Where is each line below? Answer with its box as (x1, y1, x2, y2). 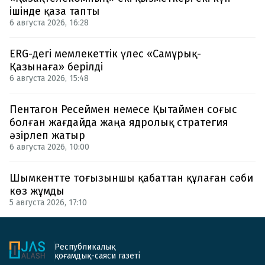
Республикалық (54, 241, 115, 252)
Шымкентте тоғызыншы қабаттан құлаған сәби (9, 171, 253, 185)
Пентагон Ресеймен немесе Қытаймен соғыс (9, 102, 237, 116)
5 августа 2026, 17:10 (9, 197, 87, 208)
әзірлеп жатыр (9, 128, 85, 142)
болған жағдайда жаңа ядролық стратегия (9, 115, 228, 129)
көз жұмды (9, 184, 64, 198)
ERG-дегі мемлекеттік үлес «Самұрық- (9, 47, 201, 60)
